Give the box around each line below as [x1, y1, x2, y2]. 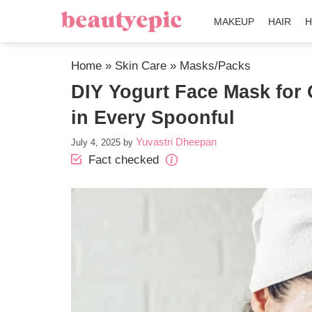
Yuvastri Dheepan [136, 136, 217, 148]
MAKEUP [214, 16, 255, 27]
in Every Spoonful [71, 107, 235, 128]
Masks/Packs [180, 59, 251, 72]
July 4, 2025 [71, 137, 120, 148]
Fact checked [85, 153, 162, 166]
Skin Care [115, 59, 166, 72]
